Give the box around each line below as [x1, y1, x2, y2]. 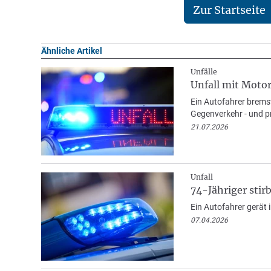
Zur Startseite [193, 2, 266, 17]
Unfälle [190, 67, 217, 76]
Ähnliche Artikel [41, 45, 102, 56]
